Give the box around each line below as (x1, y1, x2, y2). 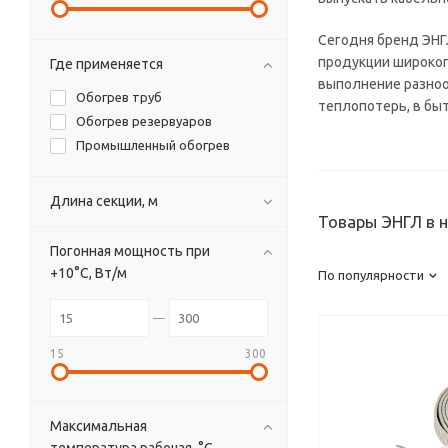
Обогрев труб (76, 90, 162, 104)
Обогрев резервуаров (76, 114, 212, 128)
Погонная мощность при (50, 243, 210, 259)
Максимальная (50, 418, 147, 434)
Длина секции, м (50, 193, 158, 209)
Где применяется (50, 56, 163, 72)
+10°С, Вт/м (50, 265, 127, 281)
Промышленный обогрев (76, 138, 230, 152)
